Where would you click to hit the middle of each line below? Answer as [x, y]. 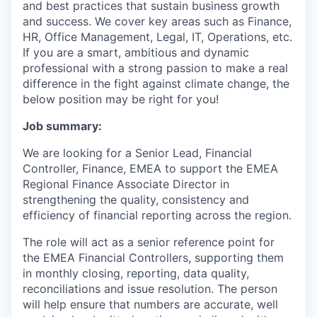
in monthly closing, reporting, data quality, [136, 273]
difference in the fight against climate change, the [156, 83]
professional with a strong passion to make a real [155, 68]
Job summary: [62, 126]
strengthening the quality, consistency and [136, 200]
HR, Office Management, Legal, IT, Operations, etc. [157, 37]
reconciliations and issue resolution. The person [150, 289]
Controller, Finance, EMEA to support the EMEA [150, 168]
